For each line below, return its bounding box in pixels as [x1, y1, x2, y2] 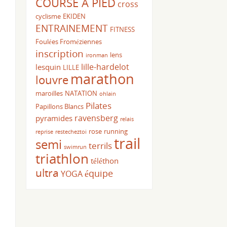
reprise [35, 128, 54, 136]
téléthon [91, 156, 119, 166]
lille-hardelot [81, 61, 130, 73]
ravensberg [74, 112, 119, 124]
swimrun [64, 143, 87, 151]
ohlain [99, 90, 117, 98]
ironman [86, 52, 108, 59]
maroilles [35, 89, 63, 98]
